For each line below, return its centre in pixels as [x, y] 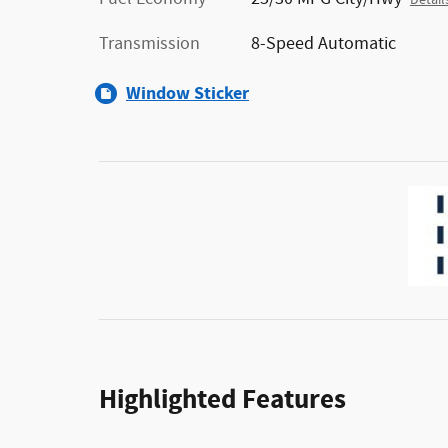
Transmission [149, 44]
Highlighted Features [222, 400]
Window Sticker [187, 94]
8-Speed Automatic [323, 44]
